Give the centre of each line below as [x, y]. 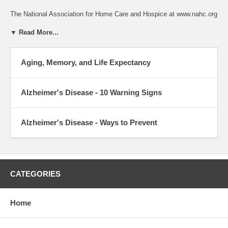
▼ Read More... [34, 32]
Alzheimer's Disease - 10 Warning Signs [91, 92]
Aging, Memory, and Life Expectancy [86, 62]
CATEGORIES [35, 174]
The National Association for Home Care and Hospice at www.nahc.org [114, 14]
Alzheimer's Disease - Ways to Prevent [89, 122]
